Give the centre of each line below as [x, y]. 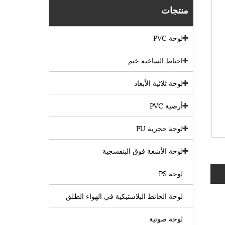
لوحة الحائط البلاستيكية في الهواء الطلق [124, 196]
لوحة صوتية [166, 218]
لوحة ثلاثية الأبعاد [158, 83]
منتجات [175, 9]
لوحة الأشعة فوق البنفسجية [142, 150]
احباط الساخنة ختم [155, 60]
